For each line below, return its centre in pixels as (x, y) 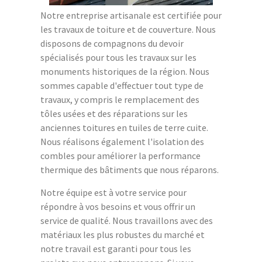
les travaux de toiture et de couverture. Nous (128, 29)
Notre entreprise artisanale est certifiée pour (131, 15)
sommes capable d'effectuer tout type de (122, 85)
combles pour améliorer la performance (120, 155)
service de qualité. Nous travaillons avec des (127, 220)
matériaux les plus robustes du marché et (123, 234)
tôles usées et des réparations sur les (114, 113)
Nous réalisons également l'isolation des (122, 141)
